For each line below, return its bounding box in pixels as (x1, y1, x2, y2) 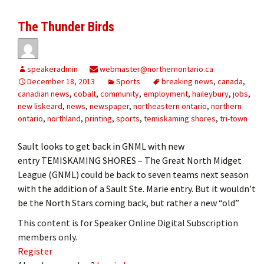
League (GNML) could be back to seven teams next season (18, 168, 249, 180)
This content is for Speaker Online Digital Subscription (18, 216, 238, 229)
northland (47, 113, 81, 124)
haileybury (192, 88, 229, 99)
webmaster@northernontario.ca (98, 63, 213, 74)
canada (217, 75, 243, 87)
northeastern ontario (133, 100, 207, 111)
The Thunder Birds (18, 19, 114, 34)
